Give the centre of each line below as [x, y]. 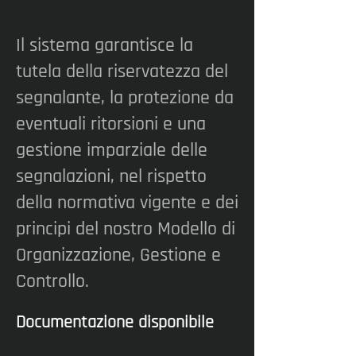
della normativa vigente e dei [127, 203]
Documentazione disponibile [115, 323]
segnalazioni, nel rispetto [111, 176]
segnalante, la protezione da [125, 98]
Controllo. [52, 281]
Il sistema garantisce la [104, 45]
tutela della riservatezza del [122, 72]
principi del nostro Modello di [126, 229]
